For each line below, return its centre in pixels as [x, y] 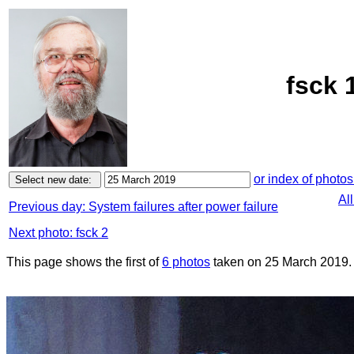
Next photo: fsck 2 [58, 233]
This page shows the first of [84, 262]
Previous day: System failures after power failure [143, 207]
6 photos [186, 262]
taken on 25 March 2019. [281, 262]
